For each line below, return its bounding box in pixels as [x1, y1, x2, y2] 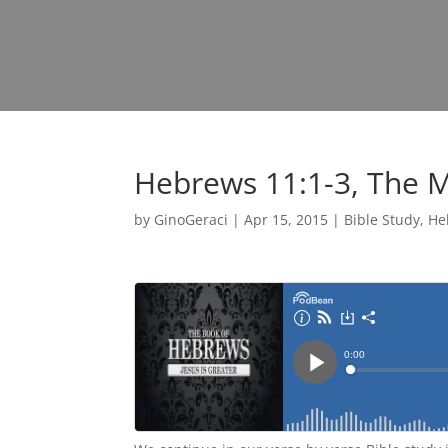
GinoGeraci [154, 210, 229, 229]
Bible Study [344, 210, 421, 229]
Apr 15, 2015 [244, 210, 329, 229]
